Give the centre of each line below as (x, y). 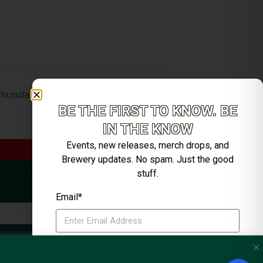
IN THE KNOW (148, 129)
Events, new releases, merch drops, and (148, 145)
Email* (69, 197)
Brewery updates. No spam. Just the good (148, 159)
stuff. (148, 173)
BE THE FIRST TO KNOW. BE (148, 111)
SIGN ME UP (148, 253)
